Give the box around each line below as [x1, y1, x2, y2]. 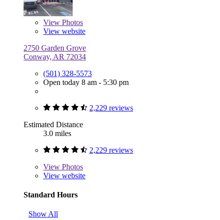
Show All [28, 210, 58, 219]
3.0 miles [43, 129, 71, 137]
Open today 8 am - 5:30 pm [43, 78, 129, 86]
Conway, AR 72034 [24, 52, 86, 61]
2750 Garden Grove [24, 43, 86, 52]
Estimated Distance [24, 120, 83, 129]
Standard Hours [24, 190, 78, 199]
